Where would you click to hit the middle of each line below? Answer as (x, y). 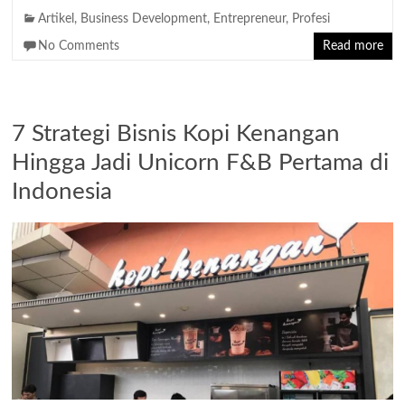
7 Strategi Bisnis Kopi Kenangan (176, 133)
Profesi (311, 19)
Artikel (57, 19)
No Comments (79, 46)
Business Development (144, 19)
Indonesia (62, 191)
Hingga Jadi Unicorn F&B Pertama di (201, 162)
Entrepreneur (250, 19)
